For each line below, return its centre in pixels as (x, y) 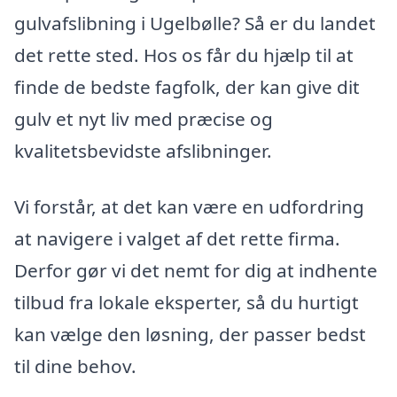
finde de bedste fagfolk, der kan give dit (187, 86)
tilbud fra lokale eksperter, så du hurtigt (187, 303)
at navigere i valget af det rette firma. (177, 239)
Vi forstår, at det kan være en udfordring (189, 207)
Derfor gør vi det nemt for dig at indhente (196, 271)
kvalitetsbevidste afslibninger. (143, 150)
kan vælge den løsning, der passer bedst (190, 335)
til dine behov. (75, 366)
